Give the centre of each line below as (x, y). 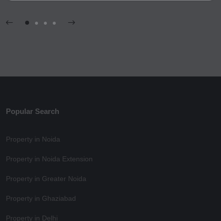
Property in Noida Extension (49, 159)
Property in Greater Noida (46, 179)
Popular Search (33, 111)
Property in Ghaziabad (41, 199)
